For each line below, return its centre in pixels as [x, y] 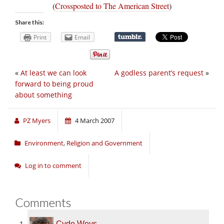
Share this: [29, 22]
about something [43, 95]
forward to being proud [54, 84]
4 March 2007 [95, 121]
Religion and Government [104, 143]
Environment [44, 143]
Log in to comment [53, 166]
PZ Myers [37, 121]
